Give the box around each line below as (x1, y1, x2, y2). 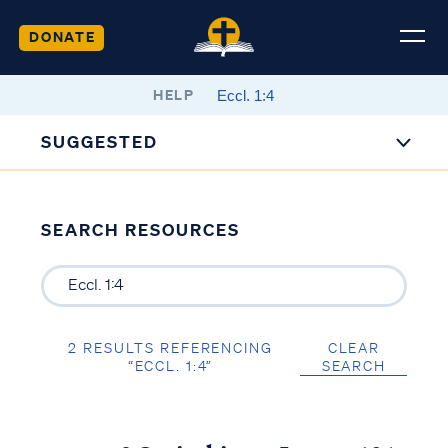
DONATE (28, 26, 96, 46)
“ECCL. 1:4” (127, 356, 214, 375)
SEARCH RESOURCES (40, 219, 240, 240)
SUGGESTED (41, 131, 159, 152)
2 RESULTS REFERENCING (68, 338, 273, 357)
